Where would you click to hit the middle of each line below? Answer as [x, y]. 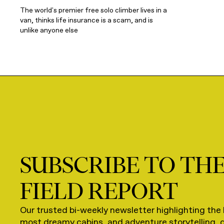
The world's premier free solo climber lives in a [93, 10]
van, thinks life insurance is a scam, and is [86, 20]
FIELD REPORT [99, 191]
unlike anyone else [49, 30]
